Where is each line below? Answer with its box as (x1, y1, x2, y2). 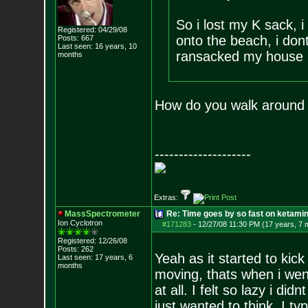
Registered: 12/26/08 (57, 236, 127, 245)
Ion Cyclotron (57, 219, 102, 227)
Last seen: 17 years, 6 (57, 253, 133, 261)
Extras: (153, 193, 180, 201)
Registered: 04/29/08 (57, 25, 127, 34)
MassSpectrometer (64, 209, 140, 219)
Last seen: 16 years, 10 (57, 42, 137, 50)
